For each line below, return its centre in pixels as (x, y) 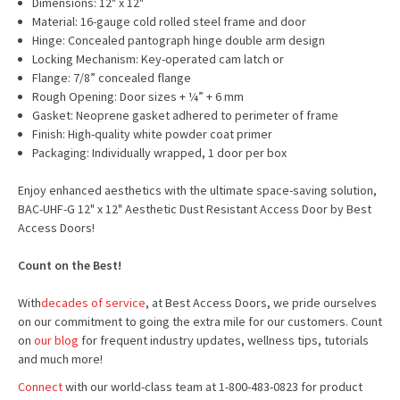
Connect (40, 387)
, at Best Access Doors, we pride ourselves (261, 303)
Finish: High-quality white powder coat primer (153, 134)
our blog (56, 340)
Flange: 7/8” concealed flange (113, 78)
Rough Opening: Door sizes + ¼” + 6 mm (138, 96)
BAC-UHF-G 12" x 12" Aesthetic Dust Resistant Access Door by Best (195, 209)
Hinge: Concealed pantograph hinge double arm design (180, 40)
